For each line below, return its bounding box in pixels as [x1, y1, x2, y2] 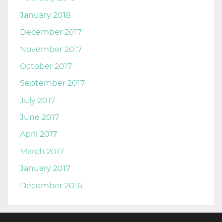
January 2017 [20, 165, 70, 173]
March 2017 [20, 147, 64, 156]
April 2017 [20, 130, 57, 139]
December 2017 [20, 28, 82, 37]
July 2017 [20, 96, 55, 105]
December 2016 [20, 181, 82, 190]
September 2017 [20, 79, 85, 88]
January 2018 [20, 11, 71, 19]
